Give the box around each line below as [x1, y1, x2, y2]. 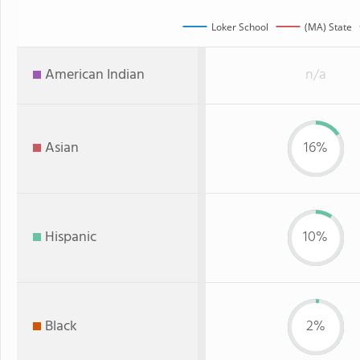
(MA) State [304, 19, 352, 34]
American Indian [45, 63, 145, 87]
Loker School [211, 19, 268, 34]
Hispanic [45, 226, 96, 249]
